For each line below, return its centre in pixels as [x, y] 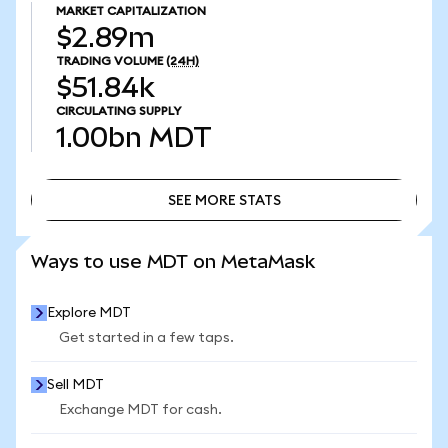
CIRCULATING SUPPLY [118, 111]
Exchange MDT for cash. [140, 410]
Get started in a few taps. [146, 338]
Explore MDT [89, 313]
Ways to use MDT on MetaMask [173, 261]
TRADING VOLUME [109, 61]
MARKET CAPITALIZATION [131, 11]
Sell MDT [75, 385]
